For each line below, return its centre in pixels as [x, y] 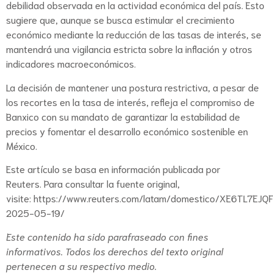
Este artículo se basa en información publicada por [113, 169]
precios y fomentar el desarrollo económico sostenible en [127, 130]
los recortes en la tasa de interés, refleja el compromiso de [130, 101]
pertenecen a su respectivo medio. [81, 265]
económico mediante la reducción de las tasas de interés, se [134, 34]
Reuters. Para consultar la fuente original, [93, 183]
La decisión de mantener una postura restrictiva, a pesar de [133, 87]
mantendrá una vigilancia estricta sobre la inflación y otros [129, 49]
